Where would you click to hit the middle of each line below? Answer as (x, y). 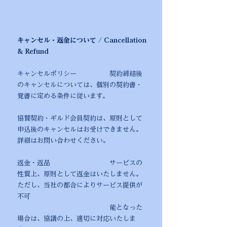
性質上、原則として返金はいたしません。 (80, 174)
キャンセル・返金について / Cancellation (82, 40)
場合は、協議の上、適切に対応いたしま (77, 219)
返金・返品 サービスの (80, 163)
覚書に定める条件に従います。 (63, 96)
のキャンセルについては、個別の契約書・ (80, 85)
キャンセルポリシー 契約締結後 (80, 74)
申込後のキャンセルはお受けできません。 (80, 129)
